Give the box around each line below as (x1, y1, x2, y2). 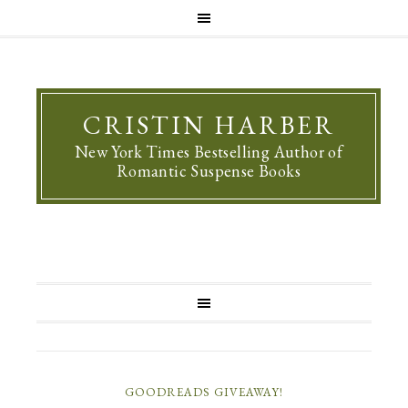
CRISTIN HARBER (82, 108, 335, 141)
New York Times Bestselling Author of (74, 141, 343, 162)
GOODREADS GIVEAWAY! (125, 384, 283, 400)
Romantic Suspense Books (116, 160, 301, 181)
